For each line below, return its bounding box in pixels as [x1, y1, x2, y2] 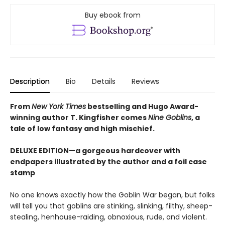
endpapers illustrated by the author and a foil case [10, 157, 207, 167]
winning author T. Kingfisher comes [10, 113, 148, 123]
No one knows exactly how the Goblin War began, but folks [10, 190, 215, 200]
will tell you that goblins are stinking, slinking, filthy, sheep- [10, 201, 212, 211]
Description [10, 76, 50, 87]
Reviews [132, 76, 159, 87]
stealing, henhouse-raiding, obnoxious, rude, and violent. [10, 212, 207, 222]
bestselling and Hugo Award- [86, 101, 198, 112]
